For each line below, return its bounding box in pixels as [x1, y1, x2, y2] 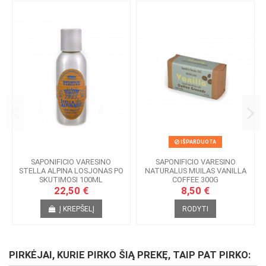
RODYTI [182, 204, 209, 213]
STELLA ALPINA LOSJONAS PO [18, 166, 123, 175]
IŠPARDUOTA [179, 139, 217, 145]
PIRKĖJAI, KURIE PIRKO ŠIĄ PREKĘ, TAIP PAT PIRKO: [9, 249, 251, 261]
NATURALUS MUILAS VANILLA [144, 166, 246, 175]
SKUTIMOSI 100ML [39, 175, 103, 184]
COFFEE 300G [172, 175, 219, 184]
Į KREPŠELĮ [58, 204, 94, 213]
